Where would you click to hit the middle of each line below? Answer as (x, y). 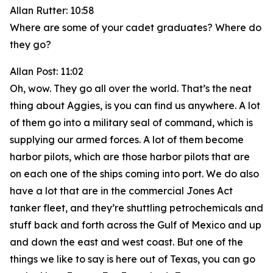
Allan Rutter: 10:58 (52, 10)
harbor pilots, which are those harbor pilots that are (130, 157)
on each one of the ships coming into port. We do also (134, 174)
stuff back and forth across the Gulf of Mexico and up (136, 225)
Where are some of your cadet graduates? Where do (136, 27)
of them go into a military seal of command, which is (131, 122)
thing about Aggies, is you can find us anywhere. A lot (135, 105)
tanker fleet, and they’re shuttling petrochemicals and (136, 208)
